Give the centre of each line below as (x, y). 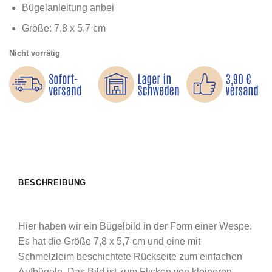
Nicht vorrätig (35, 53)
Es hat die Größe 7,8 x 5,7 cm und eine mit (109, 242)
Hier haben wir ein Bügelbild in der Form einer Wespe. (135, 226)
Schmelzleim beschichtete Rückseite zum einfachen (130, 257)
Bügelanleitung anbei (68, 7)
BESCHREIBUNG (52, 183)
